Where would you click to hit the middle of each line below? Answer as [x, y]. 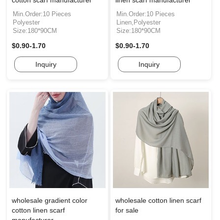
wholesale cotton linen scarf [158, 200]
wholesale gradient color [50, 200]
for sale [127, 210]
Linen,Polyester [138, 23]
